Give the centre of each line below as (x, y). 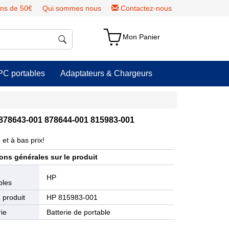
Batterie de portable (79, 212)
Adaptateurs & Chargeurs (106, 73)
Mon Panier (142, 37)
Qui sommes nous (72, 8)
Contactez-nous (146, 8)
